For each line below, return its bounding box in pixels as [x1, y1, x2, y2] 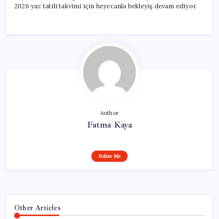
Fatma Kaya [87, 119, 132, 130]
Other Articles [14, 203, 61, 212]
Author [100, 109, 119, 116]
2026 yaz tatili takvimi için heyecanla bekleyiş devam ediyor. [14, 1, 197, 10]
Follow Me [98, 153, 121, 159]
